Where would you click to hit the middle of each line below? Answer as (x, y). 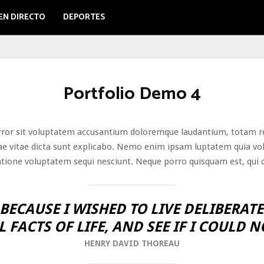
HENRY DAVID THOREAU (132, 243)
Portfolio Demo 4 (132, 94)
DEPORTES (84, 17)
